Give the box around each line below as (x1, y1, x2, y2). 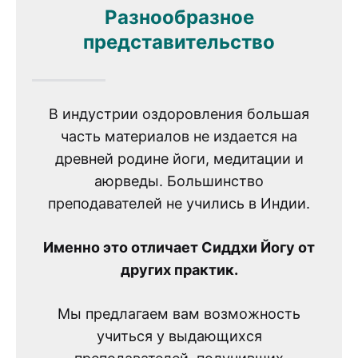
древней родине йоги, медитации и (54, 149, 304, 167)
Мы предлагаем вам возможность (58, 304, 300, 322)
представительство (83, 30, 275, 54)
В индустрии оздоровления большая (49, 105, 309, 122)
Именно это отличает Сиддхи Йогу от (43, 238, 315, 256)
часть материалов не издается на (61, 127, 297, 145)
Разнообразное (104, 6, 254, 30)
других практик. (120, 261, 238, 278)
